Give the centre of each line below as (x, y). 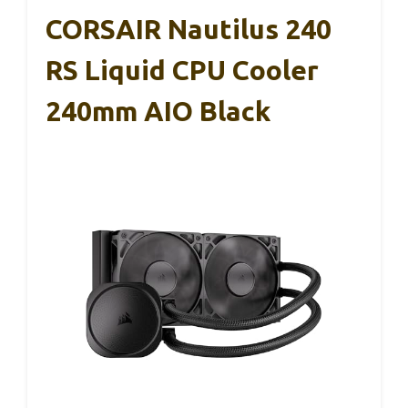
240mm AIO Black (158, 112)
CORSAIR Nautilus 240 (189, 30)
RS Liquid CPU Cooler (182, 71)
